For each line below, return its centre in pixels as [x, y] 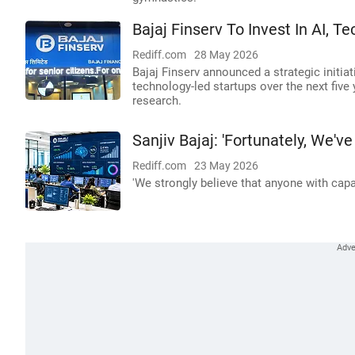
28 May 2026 [226, 55]
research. [157, 101]
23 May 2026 [226, 166]
